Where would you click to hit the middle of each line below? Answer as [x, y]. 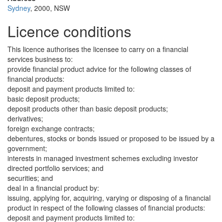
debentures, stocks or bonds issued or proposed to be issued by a [111, 138]
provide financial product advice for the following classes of [99, 69]
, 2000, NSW [50, 8]
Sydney [19, 8]
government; [27, 148]
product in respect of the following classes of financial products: [106, 208]
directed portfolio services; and [55, 168]
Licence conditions [69, 31]
